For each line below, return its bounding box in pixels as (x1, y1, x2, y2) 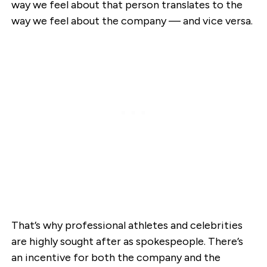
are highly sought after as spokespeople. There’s (11, 235, 243, 249)
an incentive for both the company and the (11, 251, 221, 265)
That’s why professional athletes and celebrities (11, 219, 243, 232)
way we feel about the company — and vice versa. (11, 14, 253, 28)
